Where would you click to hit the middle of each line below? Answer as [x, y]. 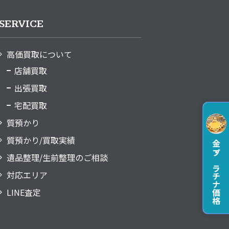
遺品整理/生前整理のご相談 [57, 157]
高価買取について [39, 54]
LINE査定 [24, 192]
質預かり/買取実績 [41, 140]
